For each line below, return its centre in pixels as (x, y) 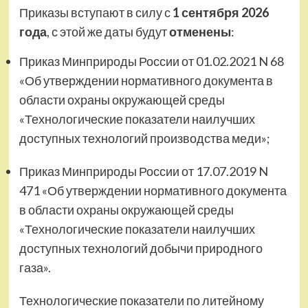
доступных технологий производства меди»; (144, 139)
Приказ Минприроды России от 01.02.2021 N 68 (151, 62)
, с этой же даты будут (108, 32)
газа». (35, 268)
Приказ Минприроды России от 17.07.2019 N (143, 172)
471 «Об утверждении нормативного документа (153, 191)
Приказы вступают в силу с (96, 13)
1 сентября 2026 (220, 13)
